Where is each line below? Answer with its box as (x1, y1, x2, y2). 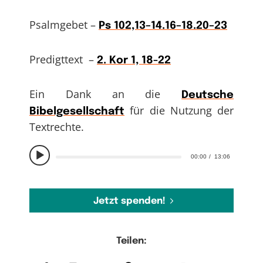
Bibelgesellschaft (29, 106, 124, 117)
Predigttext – (29, 52, 97, 66)
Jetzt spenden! (93, 195, 166, 206)
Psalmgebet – (29, 18, 99, 32)
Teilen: (116, 235, 147, 246)
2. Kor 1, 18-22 (97, 55, 171, 66)
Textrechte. (29, 119, 84, 134)
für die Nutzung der (124, 103, 234, 117)
